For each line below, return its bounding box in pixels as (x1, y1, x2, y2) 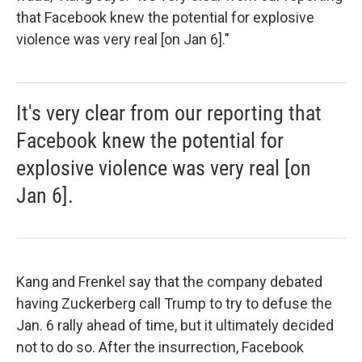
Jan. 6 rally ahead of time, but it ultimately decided (16, 317, 334, 335)
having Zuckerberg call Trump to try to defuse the (16, 295, 332, 313)
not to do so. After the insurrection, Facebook (16, 339, 304, 356)
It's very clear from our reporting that (16, 101, 322, 126)
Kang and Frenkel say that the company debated (16, 273, 322, 291)
